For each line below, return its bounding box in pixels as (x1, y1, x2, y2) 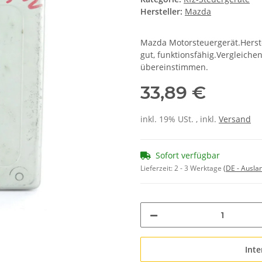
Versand (219, 113, 251, 125)
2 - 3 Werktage (174, 163, 223, 174)
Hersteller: (140, 6, 182, 18)
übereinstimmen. (140, 61, 208, 73)
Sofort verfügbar (156, 150, 220, 161)
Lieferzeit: (140, 163, 174, 174)
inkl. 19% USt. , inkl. (140, 113, 219, 125)
